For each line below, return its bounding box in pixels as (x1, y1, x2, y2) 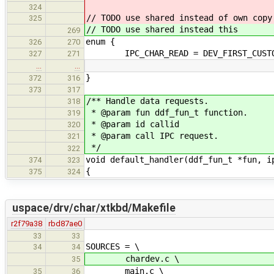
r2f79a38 (10, 218, 42, 228)
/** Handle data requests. (86, 95, 209, 106)
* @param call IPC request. (86, 130, 218, 141)
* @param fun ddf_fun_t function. (86, 107, 248, 117)
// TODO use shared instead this (86, 24, 238, 34)
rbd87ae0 (48, 218, 82, 228)
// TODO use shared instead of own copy (86, 12, 272, 23)
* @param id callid (86, 119, 179, 129)
